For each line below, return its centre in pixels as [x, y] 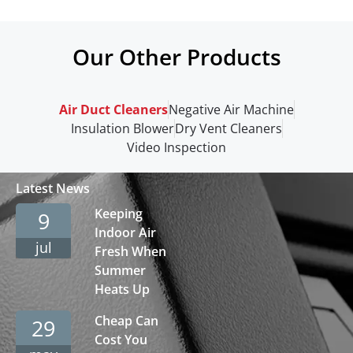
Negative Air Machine [231, 110]
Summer [120, 271]
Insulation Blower [122, 129]
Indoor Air [125, 233]
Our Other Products [176, 57]
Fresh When [130, 252]
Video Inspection [176, 148]
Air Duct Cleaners [113, 110]
